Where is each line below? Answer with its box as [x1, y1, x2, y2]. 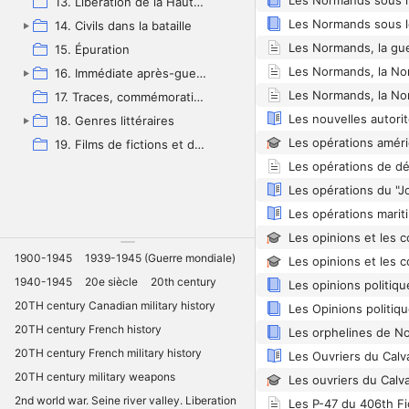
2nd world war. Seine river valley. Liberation [15, 393, 236, 407]
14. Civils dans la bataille [55, 18, 192, 33]
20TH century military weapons [15, 369, 175, 383]
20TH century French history [15, 321, 162, 336]
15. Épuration [55, 42, 130, 57]
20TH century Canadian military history [15, 298, 215, 312]
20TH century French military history [15, 345, 202, 360]
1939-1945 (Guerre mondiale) [85, 250, 236, 265]
